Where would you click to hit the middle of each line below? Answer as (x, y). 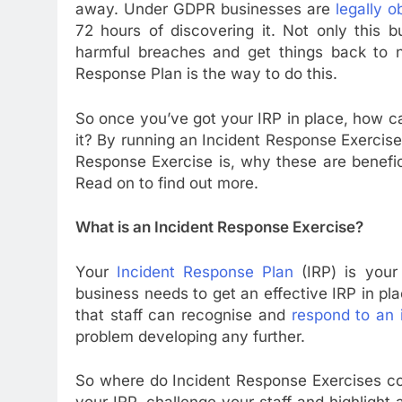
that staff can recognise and (184, 315)
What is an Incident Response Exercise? (219, 227)
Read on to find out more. (167, 183)
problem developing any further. (190, 336)
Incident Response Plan (205, 271)
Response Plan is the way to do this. (206, 74)
